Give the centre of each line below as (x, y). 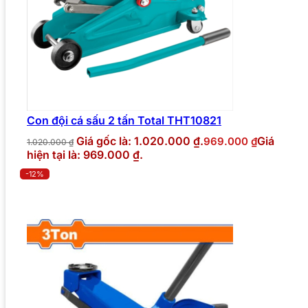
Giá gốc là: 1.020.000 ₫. (140, 141)
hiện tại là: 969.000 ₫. (85, 154)
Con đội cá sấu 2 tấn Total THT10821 (124, 120)
